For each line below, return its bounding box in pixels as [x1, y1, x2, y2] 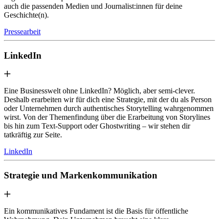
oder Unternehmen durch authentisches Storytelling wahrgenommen [4, 104, 214, 113]
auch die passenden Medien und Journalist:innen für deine [4, 1, 182, 10]
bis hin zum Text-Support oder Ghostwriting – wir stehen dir [4, 122, 190, 131]
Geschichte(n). [4, 10, 49, 19]
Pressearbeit [4, 27, 41, 36]
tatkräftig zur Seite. [4, 131, 62, 139]
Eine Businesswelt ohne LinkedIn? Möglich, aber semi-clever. [4, 87, 195, 95]
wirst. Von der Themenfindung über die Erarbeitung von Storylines [4, 113, 210, 122]
